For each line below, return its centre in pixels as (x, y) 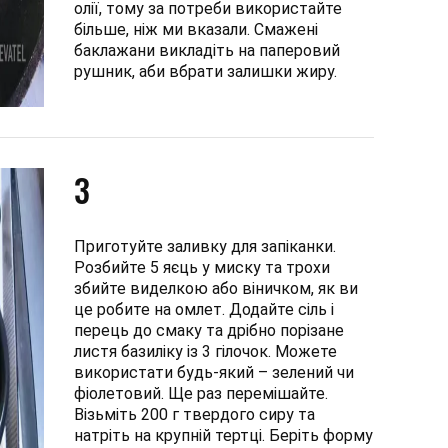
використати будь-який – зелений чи (214, 372)
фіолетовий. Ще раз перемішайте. (201, 393)
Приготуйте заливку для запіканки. (205, 246)
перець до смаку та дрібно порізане (209, 330)
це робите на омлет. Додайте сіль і (204, 309)
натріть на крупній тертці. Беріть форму (223, 435)
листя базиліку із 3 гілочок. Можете (205, 351)
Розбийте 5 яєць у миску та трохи (202, 267)
